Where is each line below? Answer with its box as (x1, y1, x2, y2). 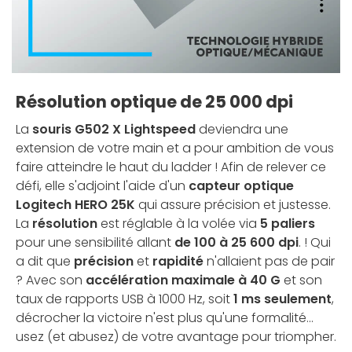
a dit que (16, 252, 74, 271)
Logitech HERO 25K (16, 196, 135, 214)
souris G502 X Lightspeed (32, 120, 196, 139)
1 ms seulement (233, 290, 332, 309)
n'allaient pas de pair (203, 252, 335, 271)
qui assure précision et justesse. (135, 196, 331, 214)
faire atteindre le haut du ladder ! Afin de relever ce (16, 158, 326, 177)
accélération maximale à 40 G (86, 271, 280, 290)
